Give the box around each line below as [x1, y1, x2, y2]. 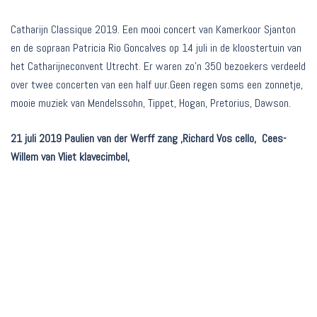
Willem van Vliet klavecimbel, [11, 149, 129, 165]
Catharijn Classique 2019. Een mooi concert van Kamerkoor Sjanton [11, 22, 296, 38]
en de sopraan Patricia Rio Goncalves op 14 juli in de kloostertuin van [11, 40, 301, 56]
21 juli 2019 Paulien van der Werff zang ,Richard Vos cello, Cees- [11, 131, 287, 146]
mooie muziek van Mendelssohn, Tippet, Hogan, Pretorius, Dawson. [11, 96, 291, 111]
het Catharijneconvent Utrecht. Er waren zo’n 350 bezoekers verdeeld [11, 59, 306, 74]
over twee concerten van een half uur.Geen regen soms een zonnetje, [11, 77, 303, 93]
